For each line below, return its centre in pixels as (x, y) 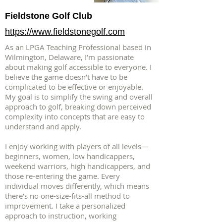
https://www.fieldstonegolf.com (65, 32)
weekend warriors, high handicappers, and (78, 166)
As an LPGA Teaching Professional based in (78, 47)
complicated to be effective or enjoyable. (74, 87)
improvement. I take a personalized (65, 206)
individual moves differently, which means (77, 186)
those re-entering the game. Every (62, 176)
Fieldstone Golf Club (49, 16)
